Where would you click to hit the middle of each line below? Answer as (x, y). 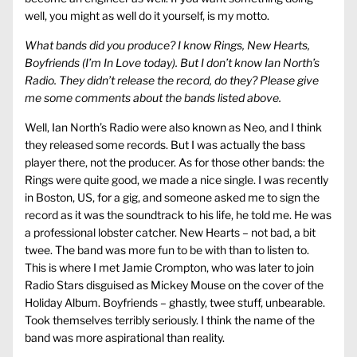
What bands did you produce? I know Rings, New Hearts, (167, 45)
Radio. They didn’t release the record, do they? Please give (172, 80)
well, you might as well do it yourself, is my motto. (147, 16)
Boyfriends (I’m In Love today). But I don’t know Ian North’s (172, 63)
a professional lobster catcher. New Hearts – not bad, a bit (170, 233)
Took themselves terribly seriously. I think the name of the (170, 320)
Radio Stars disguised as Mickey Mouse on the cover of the (174, 285)
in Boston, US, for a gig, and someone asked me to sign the (172, 198)
